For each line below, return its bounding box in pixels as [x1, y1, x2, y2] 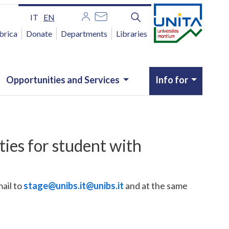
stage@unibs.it [24, 180, 86, 192]
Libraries [116, 29, 147, 39]
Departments [61, 29, 107, 39]
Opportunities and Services [6, 74, 120, 86]
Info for [155, 74, 188, 86]
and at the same [124, 180, 188, 192]
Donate [26, 29, 52, 39]
